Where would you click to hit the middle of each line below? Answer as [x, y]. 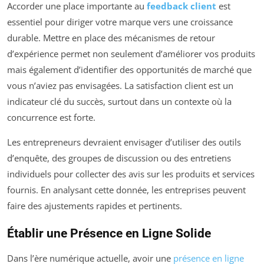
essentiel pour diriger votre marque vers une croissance [120, 22]
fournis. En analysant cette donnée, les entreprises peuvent [126, 190]
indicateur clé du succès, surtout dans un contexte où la [119, 101]
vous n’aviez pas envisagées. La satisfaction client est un [120, 85]
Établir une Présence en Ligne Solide [109, 233]
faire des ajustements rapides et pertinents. [95, 206]
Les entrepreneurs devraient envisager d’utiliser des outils [124, 142]
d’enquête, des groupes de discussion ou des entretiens [119, 158]
